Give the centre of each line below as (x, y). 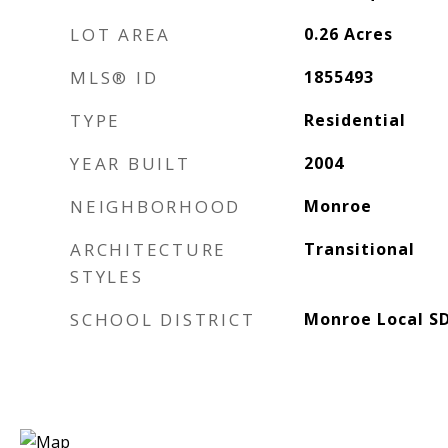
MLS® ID (114, 77)
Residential (354, 120)
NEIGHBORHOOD (155, 206)
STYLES (107, 276)
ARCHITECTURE (148, 249)
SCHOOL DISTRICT (163, 319)
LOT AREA (120, 34)
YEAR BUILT (130, 163)
